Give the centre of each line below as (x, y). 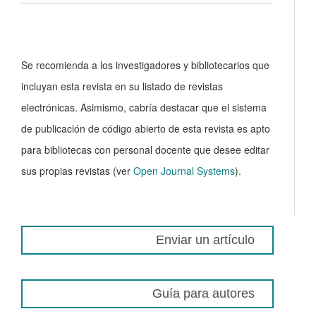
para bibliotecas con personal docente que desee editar (145, 150)
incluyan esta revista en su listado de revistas (122, 86)
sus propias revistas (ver (77, 171)
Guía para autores (203, 294)
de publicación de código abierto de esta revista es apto (146, 129)
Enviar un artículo (205, 240)
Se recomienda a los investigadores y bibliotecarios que (145, 65)
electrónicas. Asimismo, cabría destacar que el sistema (144, 108)
